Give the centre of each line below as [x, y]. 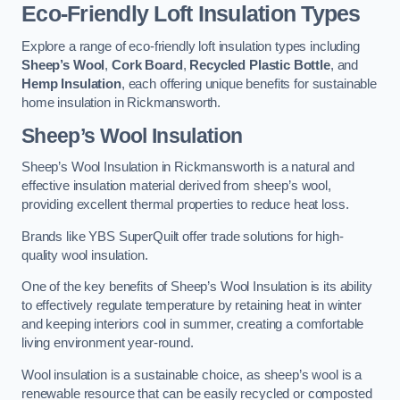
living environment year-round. [108, 343]
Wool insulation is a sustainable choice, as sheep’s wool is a [192, 375]
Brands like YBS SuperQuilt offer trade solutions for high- [183, 236]
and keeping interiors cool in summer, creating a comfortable [193, 325]
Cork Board [147, 66]
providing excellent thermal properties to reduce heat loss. [185, 205]
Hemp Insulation [71, 84]
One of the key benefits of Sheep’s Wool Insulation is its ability [197, 287]
